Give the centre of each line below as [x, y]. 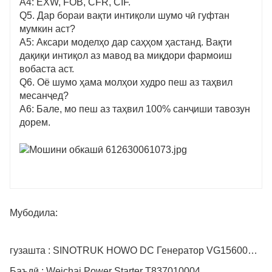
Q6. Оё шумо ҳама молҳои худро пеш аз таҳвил [126, 83]
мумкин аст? [47, 29]
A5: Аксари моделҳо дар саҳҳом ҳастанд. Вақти [126, 42]
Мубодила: [34, 212]
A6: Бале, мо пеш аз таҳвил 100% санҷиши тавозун [135, 109]
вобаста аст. [47, 69]
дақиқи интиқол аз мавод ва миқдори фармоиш [126, 56]
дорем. [35, 123]
